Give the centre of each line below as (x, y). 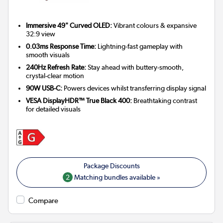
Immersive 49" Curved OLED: (69, 25)
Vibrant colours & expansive (155, 25)
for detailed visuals (54, 109)
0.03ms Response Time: (61, 46)
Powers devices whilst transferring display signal (134, 88)
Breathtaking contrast (165, 100)
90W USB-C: (44, 88)
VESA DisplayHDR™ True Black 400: (79, 100)
